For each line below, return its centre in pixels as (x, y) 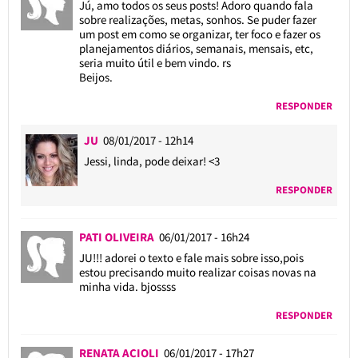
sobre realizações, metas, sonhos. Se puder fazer (197, 19)
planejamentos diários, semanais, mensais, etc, (196, 48)
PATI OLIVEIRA (119, 237)
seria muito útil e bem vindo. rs (155, 62)
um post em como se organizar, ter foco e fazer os (199, 34)
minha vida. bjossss (127, 286)
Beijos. (95, 77)
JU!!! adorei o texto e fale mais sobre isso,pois (191, 257)
